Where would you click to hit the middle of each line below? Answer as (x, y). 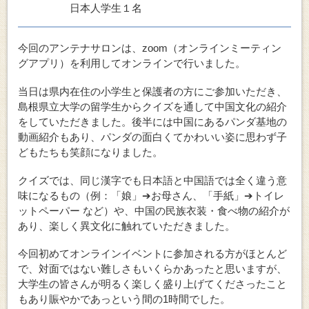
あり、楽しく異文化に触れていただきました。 (127, 226)
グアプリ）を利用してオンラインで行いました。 (132, 63)
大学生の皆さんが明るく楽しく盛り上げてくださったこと (152, 284)
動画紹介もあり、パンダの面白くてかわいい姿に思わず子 (152, 137)
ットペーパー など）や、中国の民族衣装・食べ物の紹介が (154, 210)
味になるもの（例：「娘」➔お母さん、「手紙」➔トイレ (151, 195)
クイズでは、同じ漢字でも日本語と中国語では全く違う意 (152, 180)
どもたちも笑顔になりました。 (90, 152)
